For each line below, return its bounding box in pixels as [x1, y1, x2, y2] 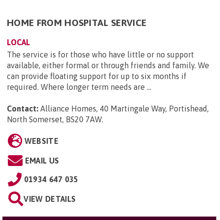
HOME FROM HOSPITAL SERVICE [7, 17, 147, 28]
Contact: [7, 104, 38, 113]
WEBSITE [24, 136, 58, 145]
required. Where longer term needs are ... [7, 82, 151, 91]
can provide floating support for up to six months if [7, 71, 187, 81]
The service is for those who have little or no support [7, 50, 194, 59]
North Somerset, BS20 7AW [7, 114, 102, 124]
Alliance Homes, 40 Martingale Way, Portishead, [40, 104, 209, 113]
